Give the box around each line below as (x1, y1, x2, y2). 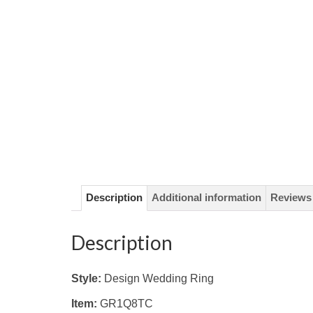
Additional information (152, 191, 261, 204)
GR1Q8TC (97, 298, 153, 310)
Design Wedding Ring (104, 272, 214, 285)
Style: (71, 272, 104, 285)
